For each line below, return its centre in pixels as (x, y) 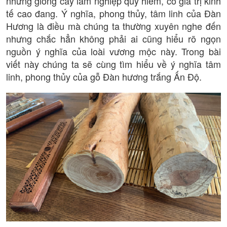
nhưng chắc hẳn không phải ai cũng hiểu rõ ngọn (113, 38)
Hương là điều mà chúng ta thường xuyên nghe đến (113, 26)
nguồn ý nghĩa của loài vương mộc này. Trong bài (113, 51)
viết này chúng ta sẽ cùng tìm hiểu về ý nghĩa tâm (113, 64)
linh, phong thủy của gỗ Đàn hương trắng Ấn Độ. (104, 76)
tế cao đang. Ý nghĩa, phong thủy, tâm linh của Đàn (113, 13)
